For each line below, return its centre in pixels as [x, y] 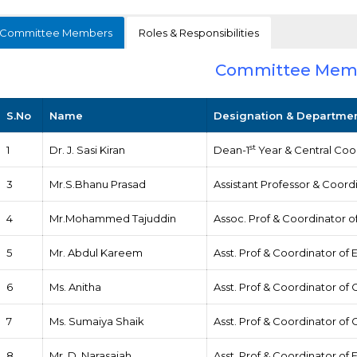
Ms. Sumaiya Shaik [97, 321]
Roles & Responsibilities [199, 32]
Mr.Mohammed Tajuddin [113, 218]
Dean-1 [232, 149]
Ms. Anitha [76, 286]
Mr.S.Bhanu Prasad [98, 184]
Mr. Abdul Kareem [96, 252]
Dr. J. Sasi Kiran [88, 149]
